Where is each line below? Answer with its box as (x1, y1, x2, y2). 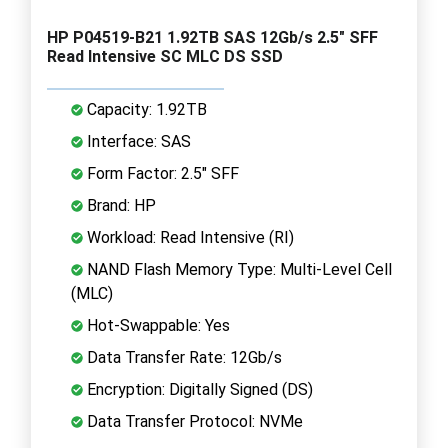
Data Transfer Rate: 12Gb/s (83, 347, 282, 367)
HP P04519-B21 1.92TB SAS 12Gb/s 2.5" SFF (47, 27, 378, 47)
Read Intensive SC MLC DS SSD (47, 46, 283, 66)
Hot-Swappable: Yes (83, 315, 230, 335)
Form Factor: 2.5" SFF (83, 163, 239, 183)
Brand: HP (83, 195, 156, 215)
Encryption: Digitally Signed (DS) (83, 379, 313, 399)
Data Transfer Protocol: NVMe (83, 411, 303, 431)
